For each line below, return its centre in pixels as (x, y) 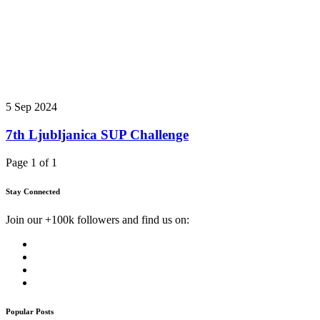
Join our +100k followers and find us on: (97, 219)
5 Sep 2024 (31, 107)
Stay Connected (33, 191)
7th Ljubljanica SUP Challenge (97, 134)
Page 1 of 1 (31, 162)
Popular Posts (30, 311)
